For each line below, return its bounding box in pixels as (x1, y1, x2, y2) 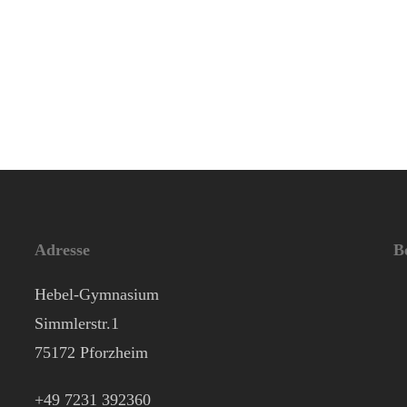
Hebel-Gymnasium (34, 284, 159, 303)
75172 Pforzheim (34, 342, 148, 362)
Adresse (34, 240, 90, 259)
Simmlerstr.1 (34, 313, 119, 333)
